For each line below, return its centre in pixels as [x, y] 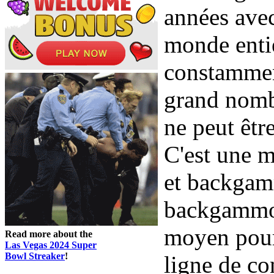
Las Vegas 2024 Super [51, 245]
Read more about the [49, 234]
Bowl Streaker [35, 256]
